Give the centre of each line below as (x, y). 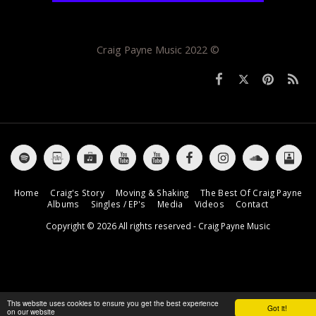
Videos (209, 203)
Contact (252, 203)
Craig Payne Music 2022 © (158, 50)
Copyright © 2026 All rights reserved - (122, 225)
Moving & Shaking (152, 192)
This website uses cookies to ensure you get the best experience (113, 303)
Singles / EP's (118, 203)
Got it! (277, 308)
